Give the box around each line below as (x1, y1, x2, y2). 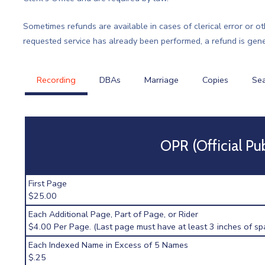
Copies (202, 73, 228, 86)
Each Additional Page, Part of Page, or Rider (28, 208, 199, 221)
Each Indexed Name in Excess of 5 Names (28, 239, 189, 251)
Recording (36, 73, 76, 86)
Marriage (144, 73, 179, 86)
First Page (28, 177, 67, 190)
